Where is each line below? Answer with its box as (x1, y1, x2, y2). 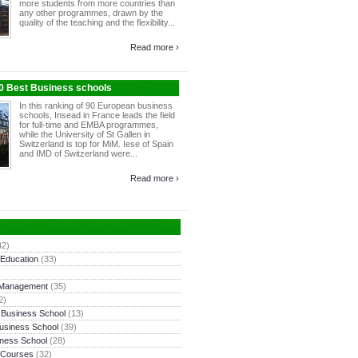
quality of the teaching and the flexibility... (19, 18, 175, 27)
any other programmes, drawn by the (19, 8, 163, 18)
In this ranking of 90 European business (19, 101, 173, 110)
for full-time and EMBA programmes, (19, 120, 158, 129)
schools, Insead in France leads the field (19, 110, 175, 120)
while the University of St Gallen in (19, 129, 150, 139)
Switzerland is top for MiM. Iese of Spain (19, 139, 173, 149)
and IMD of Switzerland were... (19, 149, 137, 158)
